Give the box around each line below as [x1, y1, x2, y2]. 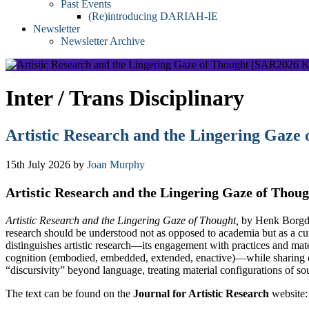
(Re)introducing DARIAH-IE [88, 10, 218, 22]
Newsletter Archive [61, 34, 145, 47]
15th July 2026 [6, 158, 70, 170]
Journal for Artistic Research [133, 287, 269, 299]
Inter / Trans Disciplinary [6, 86, 244, 111]
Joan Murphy [87, 158, 145, 170]
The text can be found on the [6, 287, 133, 299]
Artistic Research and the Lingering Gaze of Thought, [6, 214, 239, 226]
